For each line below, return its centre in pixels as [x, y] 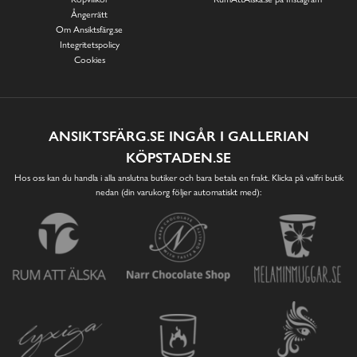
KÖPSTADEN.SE [178, 157]
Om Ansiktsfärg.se [89, 30]
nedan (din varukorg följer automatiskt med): [178, 192]
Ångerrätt [89, 15]
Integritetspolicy [89, 45]
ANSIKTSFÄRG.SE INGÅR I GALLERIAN [178, 135]
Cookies [89, 60]
